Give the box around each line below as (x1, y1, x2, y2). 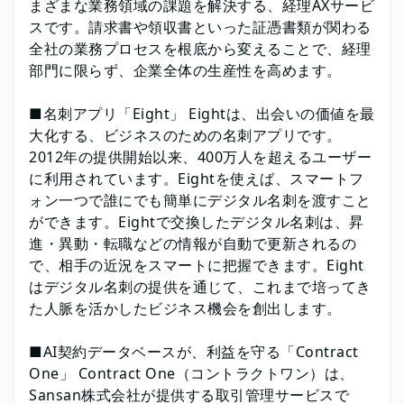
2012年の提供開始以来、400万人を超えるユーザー (29, 146, 372, 167)
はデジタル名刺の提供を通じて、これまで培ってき (29, 276, 372, 297)
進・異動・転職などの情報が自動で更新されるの (29, 233, 356, 253)
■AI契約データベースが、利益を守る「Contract (29, 341, 359, 362)
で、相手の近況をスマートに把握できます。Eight (29, 254, 364, 275)
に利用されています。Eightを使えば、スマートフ (29, 168, 364, 188)
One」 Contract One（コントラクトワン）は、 (29, 363, 354, 383)
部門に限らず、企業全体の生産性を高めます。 (29, 60, 342, 80)
